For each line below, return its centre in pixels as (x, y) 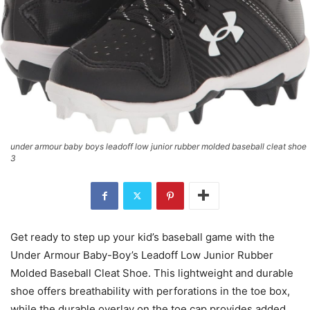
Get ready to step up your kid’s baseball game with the (143, 237)
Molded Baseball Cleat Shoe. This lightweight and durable (152, 273)
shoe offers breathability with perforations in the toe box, (150, 291)
